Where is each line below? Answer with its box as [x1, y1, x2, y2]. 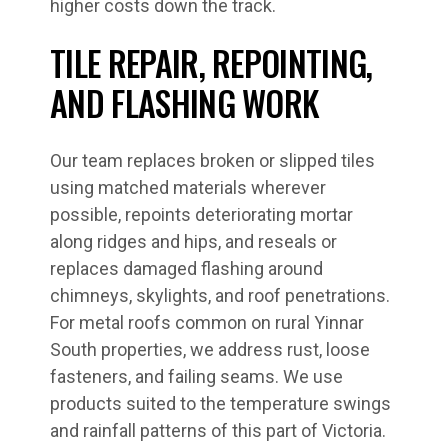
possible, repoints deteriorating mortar [50, 204, 353, 225]
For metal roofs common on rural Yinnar [50, 312, 364, 333]
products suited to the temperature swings [50, 393, 391, 414]
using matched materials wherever [50, 177, 326, 198]
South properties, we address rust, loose [50, 339, 370, 360]
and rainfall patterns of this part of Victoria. [50, 420, 386, 441]
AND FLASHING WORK [50, 77, 320, 128]
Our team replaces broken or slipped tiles [50, 150, 375, 171]
